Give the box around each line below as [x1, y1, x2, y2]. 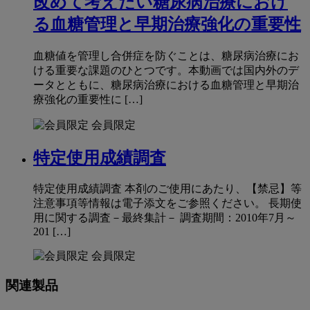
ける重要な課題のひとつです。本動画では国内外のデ [33, 64, 299, 76]
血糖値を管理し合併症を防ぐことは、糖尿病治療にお [33, 49, 299, 62]
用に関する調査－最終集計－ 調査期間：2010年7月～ [33, 212, 296, 224]
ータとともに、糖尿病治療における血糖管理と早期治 [33, 78, 299, 91]
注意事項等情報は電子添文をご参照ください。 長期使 [33, 197, 302, 210]
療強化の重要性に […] [33, 93, 143, 105]
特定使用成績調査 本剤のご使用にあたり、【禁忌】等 [33, 183, 302, 195]
